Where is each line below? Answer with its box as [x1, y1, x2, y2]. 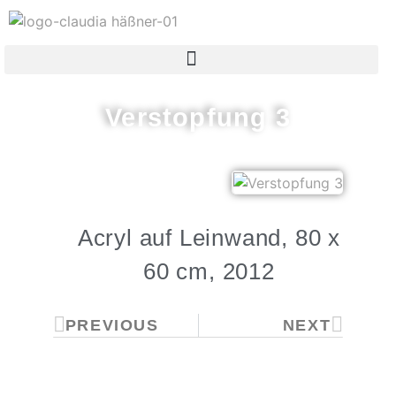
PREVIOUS [65, 316, 159, 335]
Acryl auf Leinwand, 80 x [77, 225, 341, 250]
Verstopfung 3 [105, 103, 291, 132]
